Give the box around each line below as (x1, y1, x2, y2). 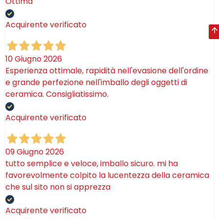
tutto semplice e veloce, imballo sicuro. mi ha (5, 157, 178, 169)
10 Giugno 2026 (5, 53, 62, 65)
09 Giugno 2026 (5, 146, 64, 157)
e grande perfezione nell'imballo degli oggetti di (5, 77, 187, 88)
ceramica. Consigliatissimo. (5, 88, 109, 100)
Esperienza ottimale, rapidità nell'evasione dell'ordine (5, 65, 208, 76)
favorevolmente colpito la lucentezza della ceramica (5, 169, 209, 181)
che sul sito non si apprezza (5, 181, 110, 193)
